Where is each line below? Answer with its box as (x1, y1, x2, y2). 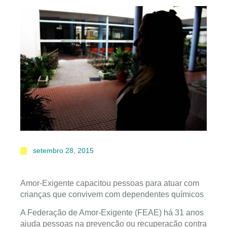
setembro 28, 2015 (33, 146, 94, 155)
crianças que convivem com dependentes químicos (20, 190, 204, 199)
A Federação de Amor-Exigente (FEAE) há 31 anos (20, 208, 204, 217)
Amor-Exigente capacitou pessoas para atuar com (20, 178, 199, 187)
